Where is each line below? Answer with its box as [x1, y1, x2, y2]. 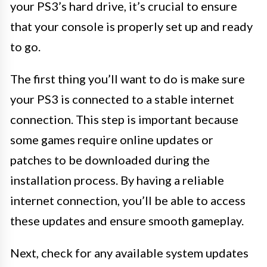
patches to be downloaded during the [10, 153, 210, 167]
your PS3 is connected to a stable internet [10, 92, 234, 106]
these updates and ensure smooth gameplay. [10, 213, 244, 228]
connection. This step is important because [10, 112, 238, 126]
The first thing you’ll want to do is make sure [10, 72, 245, 86]
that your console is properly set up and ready [10, 19, 253, 33]
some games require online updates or [10, 132, 213, 147]
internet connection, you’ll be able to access [10, 193, 246, 207]
